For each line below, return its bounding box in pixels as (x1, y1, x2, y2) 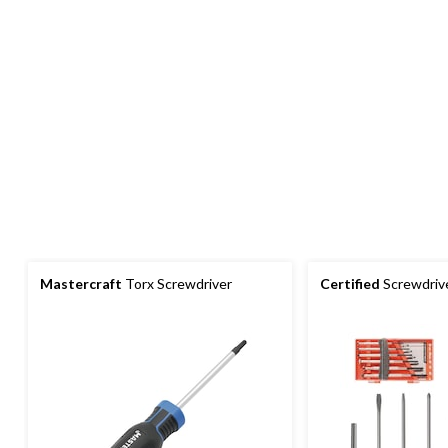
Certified (320, 275, 380, 293)
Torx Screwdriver (122, 275, 232, 293)
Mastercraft (40, 275, 122, 293)
